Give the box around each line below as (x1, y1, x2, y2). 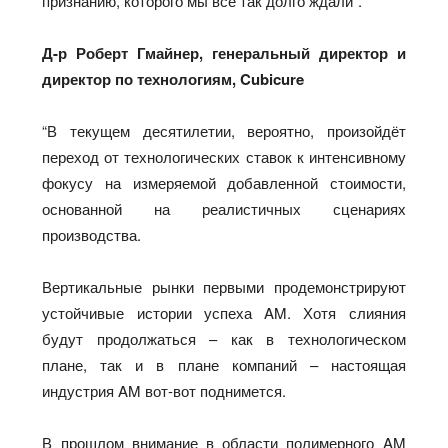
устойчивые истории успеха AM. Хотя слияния (42, 301, 406, 323)
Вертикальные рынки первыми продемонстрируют (42, 275, 406, 297)
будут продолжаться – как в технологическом (42, 327, 406, 349)
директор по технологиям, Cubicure (42, 67, 305, 90)
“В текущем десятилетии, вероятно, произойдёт (42, 119, 406, 141)
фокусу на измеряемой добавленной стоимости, (42, 171, 406, 193)
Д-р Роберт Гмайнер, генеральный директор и (42, 41, 406, 64)
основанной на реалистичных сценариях (42, 197, 406, 219)
